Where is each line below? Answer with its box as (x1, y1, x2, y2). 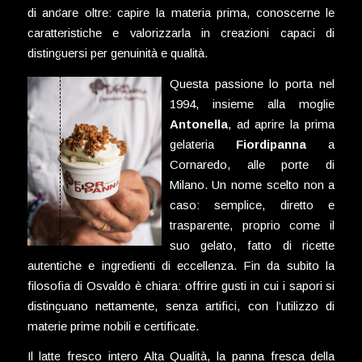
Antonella (169, 116, 228, 131)
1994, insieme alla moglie (169, 96, 335, 111)
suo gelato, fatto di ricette (169, 238, 335, 252)
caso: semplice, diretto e (169, 197, 335, 212)
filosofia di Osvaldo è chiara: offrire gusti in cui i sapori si (27, 278, 335, 293)
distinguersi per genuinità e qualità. (27, 45, 208, 60)
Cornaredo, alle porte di (169, 157, 335, 171)
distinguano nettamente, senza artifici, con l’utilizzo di (27, 298, 335, 313)
